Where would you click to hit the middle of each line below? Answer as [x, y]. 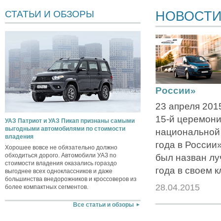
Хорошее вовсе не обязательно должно [61, 148]
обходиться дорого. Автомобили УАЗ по [61, 156]
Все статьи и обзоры [103, 205]
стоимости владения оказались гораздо [61, 164]
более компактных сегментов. [47, 187]
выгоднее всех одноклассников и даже [59, 171]
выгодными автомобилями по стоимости [65, 129]
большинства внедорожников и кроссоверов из [71, 179]
